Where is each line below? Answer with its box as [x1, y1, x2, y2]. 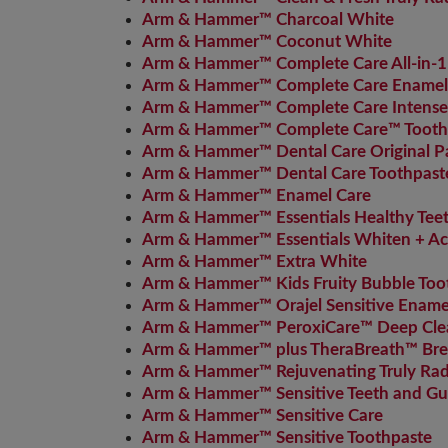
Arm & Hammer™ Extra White [142, 253, 367, 270]
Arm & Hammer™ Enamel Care [142, 187, 371, 204]
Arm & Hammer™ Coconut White [142, 33, 392, 50]
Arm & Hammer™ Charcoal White [142, 11, 394, 28]
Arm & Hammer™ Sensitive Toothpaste [142, 429, 432, 446]
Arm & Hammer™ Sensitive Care [142, 407, 383, 424]
